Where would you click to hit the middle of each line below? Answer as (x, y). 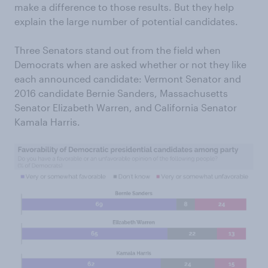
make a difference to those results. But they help (124, 7)
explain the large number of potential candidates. (126, 22)
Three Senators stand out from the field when (118, 50)
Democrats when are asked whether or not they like (130, 65)
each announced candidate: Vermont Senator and (128, 79)
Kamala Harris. (47, 122)
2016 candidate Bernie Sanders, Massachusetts (121, 93)
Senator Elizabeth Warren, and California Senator (126, 108)
